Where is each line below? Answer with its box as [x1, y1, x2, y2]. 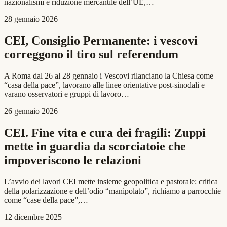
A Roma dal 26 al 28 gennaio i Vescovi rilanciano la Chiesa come [4, 71, 213, 81]
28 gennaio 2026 [4, 15, 58, 24]
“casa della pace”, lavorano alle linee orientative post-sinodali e [4, 81, 205, 90]
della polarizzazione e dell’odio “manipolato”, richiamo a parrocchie [4, 186, 221, 195]
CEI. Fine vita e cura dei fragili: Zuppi [4, 126, 206, 139]
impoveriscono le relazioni [4, 153, 141, 167]
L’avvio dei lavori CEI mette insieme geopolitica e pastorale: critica [4, 177, 218, 186]
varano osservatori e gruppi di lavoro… [4, 90, 129, 99]
